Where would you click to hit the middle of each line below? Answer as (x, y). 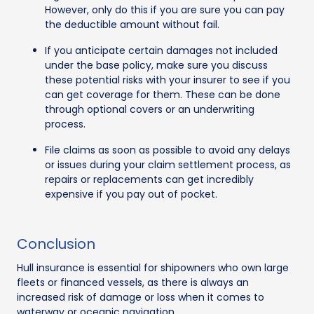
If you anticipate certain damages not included (161, 51)
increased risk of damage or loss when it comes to (141, 298)
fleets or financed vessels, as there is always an (133, 283)
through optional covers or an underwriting (150, 110)
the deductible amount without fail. (132, 25)
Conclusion (56, 244)
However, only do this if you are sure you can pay (165, 10)
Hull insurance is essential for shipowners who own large (153, 268)
